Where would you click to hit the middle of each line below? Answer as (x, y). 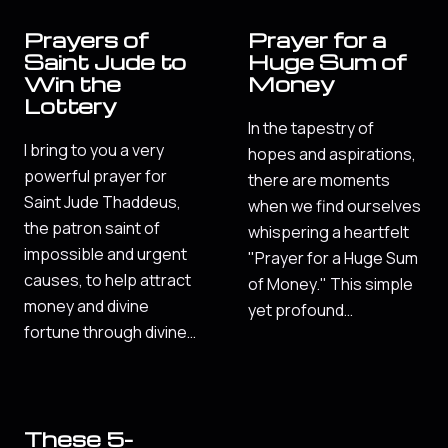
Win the (72, 84)
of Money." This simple (330, 283)
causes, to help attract (107, 279)
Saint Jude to (105, 62)
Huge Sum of (327, 62)
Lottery (70, 106)
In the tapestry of (311, 127)
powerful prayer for (95, 175)
